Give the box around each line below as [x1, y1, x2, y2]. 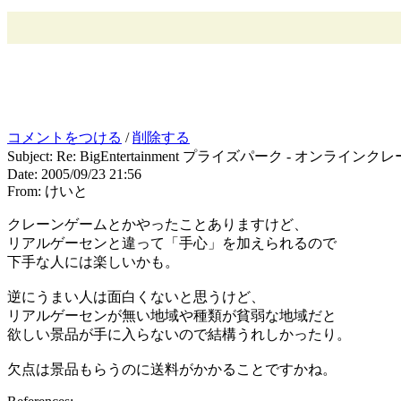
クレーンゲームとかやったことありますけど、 [7, 216, 308, 232]
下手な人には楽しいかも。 [7, 253, 179, 269]
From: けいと [7, 183, 88, 199]
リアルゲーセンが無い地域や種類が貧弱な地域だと [7, 307, 337, 323]
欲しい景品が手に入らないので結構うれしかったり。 [7, 326, 351, 342]
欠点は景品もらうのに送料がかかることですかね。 [7, 361, 337, 377]
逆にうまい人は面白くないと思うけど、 [7, 288, 265, 304]
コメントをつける [7, 129, 122, 145]
